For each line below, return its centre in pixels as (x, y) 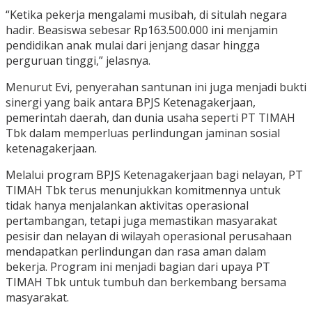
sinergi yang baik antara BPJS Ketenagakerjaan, (131, 103)
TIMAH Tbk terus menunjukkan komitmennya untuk (143, 190)
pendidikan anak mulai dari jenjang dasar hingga (133, 46)
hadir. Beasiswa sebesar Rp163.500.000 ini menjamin (142, 30)
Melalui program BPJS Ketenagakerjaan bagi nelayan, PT (154, 175)
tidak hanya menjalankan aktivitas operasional (127, 206)
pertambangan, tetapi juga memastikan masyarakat (141, 221)
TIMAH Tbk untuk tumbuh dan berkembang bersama (146, 282)
